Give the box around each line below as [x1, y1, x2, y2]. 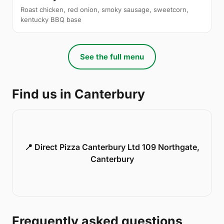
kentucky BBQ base [20, 15, 81, 23]
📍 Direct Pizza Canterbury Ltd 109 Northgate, [24, 141, 199, 152]
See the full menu [80, 51, 144, 61]
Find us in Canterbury [12, 86, 145, 101]
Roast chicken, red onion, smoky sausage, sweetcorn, [20, 5, 188, 13]
